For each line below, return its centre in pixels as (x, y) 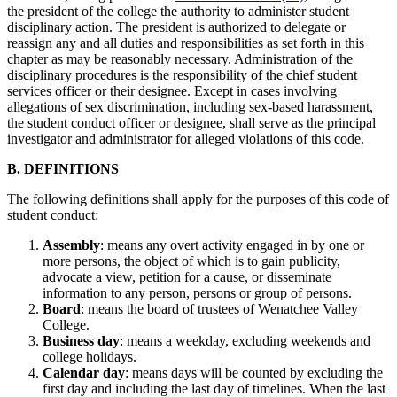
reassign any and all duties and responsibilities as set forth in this (186, 43)
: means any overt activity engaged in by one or (232, 245)
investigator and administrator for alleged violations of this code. (186, 138)
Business (68, 340)
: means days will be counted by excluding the (254, 372)
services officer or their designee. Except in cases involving (172, 90)
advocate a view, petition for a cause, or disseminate (187, 276)
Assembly (71, 245)
